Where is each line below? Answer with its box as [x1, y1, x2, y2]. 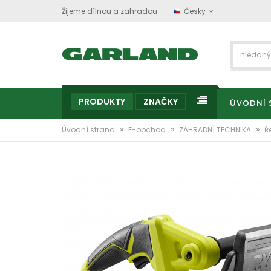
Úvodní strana [62, 125, 117, 135]
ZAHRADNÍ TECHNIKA [179, 125, 253, 135]
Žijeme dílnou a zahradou [62, 6, 157, 16]
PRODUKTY [79, 96, 125, 108]
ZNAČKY [143, 96, 178, 108]
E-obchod [128, 125, 168, 135]
